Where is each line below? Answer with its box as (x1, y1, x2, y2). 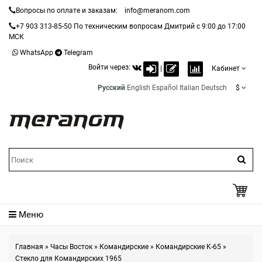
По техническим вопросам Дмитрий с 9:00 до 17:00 (72, 22, 246, 30)
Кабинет (212, 64, 240, 73)
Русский (98, 84, 125, 92)
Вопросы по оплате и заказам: (16, 6, 118, 15)
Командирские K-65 (156, 243, 221, 251)
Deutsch (201, 84, 227, 92)
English (127, 84, 150, 92)
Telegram (64, 49, 93, 57)
